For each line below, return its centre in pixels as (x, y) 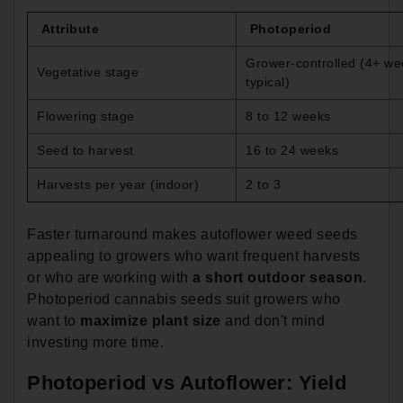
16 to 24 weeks (292, 150)
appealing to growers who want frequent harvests (194, 255)
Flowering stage (86, 116)
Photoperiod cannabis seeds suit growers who (184, 299)
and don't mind (273, 320)
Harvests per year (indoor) (118, 184)
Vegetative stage (88, 72)
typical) (268, 81)
